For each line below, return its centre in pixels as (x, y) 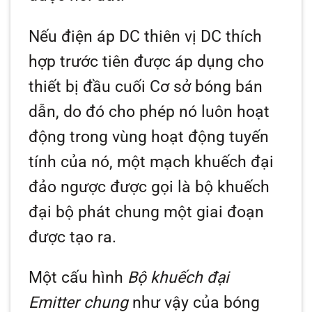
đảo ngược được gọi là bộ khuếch (149, 187)
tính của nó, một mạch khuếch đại (151, 162)
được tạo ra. (73, 237)
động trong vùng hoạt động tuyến (149, 136)
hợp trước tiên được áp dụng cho (147, 61)
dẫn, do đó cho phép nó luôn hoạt (149, 111)
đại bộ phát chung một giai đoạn (147, 212)
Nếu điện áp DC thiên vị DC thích (146, 36)
